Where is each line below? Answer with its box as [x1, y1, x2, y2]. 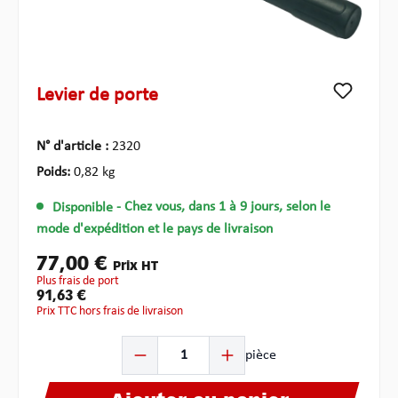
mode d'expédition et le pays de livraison [36, 222, 273, 236]
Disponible [52, 200, 113, 215]
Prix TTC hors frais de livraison [43, 305, 183, 318]
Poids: [36, 165, 74, 180]
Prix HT [113, 259, 158, 273]
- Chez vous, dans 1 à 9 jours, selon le [115, 200, 330, 215]
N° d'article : [36, 139, 112, 155]
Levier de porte [36, 85, 158, 107]
